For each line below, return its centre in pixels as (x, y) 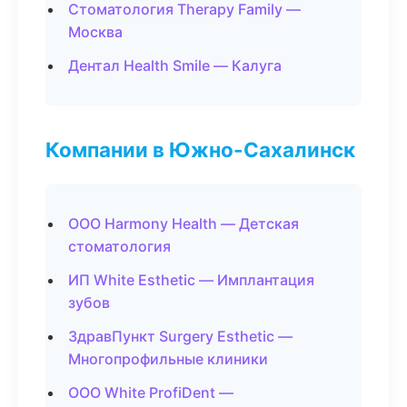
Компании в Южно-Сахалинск (200, 149)
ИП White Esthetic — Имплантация (191, 280)
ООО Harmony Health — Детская (184, 223)
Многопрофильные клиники (168, 359)
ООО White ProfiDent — (151, 392)
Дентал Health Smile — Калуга (175, 65)
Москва (95, 32)
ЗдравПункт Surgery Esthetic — (180, 336)
